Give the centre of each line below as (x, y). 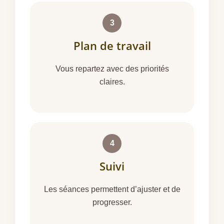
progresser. (112, 202)
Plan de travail (112, 45)
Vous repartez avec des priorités (112, 68)
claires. (112, 81)
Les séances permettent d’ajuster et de (112, 189)
